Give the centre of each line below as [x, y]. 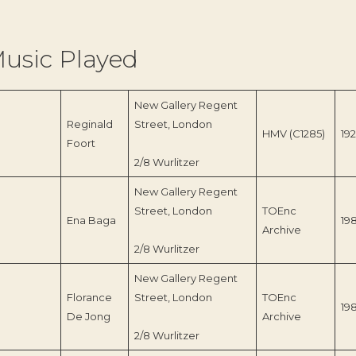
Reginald [89, 124]
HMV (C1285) [293, 134]
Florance [89, 298]
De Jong [88, 317]
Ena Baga [91, 221]
